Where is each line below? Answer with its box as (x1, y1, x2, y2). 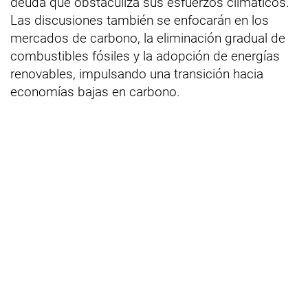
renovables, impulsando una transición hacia (10, 65, 263, 82)
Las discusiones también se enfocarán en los (10, 12, 269, 28)
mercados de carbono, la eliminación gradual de (10, 30, 285, 46)
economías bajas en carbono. (10, 83, 180, 100)
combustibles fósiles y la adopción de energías (10, 47, 280, 64)
